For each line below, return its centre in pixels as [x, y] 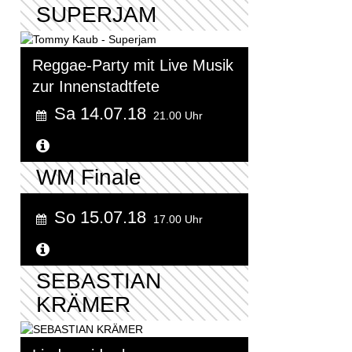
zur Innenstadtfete [96, 87]
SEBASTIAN [99, 281]
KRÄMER [83, 305]
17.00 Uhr [178, 220]
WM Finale [89, 178]
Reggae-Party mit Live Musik [133, 66]
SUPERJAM [96, 14]
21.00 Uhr [178, 116]
